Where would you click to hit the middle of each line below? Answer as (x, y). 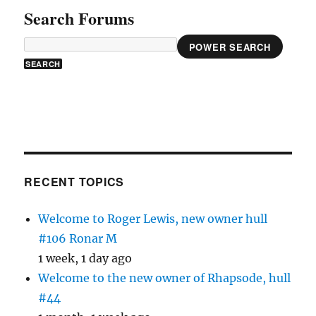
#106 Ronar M (78, 238)
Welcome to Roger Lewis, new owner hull (153, 219)
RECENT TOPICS (74, 182)
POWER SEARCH (230, 47)
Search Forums (79, 18)
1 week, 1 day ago (85, 258)
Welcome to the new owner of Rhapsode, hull (165, 278)
